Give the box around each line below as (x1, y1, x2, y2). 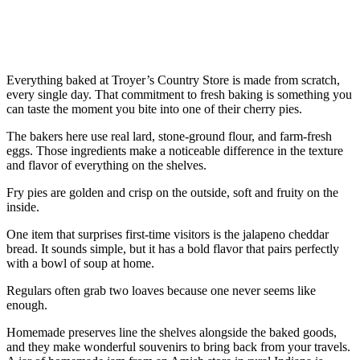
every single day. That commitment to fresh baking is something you (6, 87, 352, 101)
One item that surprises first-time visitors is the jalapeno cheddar (6, 227, 329, 241)
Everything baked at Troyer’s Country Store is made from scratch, (6, 72, 340, 87)
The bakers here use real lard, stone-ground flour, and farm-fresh (6, 129, 332, 143)
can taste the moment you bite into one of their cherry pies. (6, 101, 302, 116)
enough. (6, 297, 47, 312)
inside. (6, 199, 39, 214)
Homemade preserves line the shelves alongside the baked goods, (6, 325, 337, 339)
